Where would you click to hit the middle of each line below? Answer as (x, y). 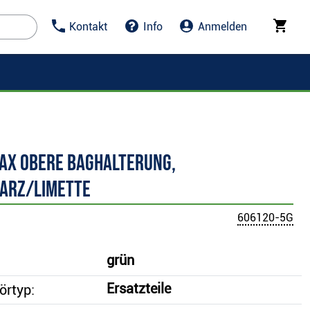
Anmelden (222, 27)
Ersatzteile (139, 289)
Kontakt (89, 27)
